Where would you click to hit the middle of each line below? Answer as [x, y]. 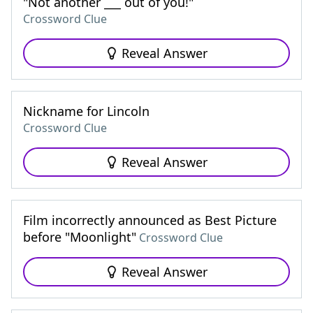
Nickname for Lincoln [86, 111]
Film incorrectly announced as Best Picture [150, 220]
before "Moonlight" [80, 237]
